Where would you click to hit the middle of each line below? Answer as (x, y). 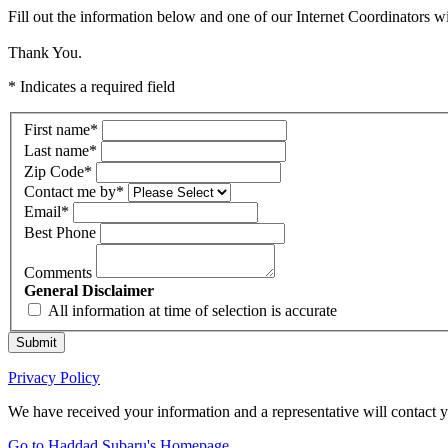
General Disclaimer (89, 290)
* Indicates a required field (91, 86)
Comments (60, 272)
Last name (56, 150)
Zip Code (54, 171)
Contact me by (70, 191)
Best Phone (60, 232)
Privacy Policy (54, 377)
